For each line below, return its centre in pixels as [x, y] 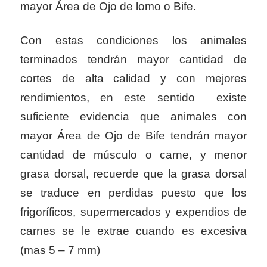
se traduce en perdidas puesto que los [133, 193]
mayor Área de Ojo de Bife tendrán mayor [133, 136]
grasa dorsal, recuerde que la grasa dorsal [133, 174]
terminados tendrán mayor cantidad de [133, 60]
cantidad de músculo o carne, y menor [133, 155]
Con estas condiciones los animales [133, 41]
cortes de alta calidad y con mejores [133, 79]
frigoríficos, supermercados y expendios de [133, 212]
